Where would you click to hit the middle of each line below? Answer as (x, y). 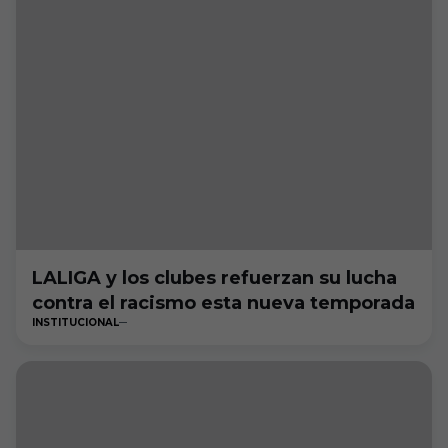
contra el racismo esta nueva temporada (223, 303)
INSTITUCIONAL (75, 322)
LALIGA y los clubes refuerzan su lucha (214, 278)
